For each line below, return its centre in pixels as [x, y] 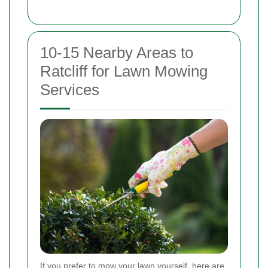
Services [70, 89]
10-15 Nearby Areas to [117, 52]
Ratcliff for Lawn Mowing [124, 71]
